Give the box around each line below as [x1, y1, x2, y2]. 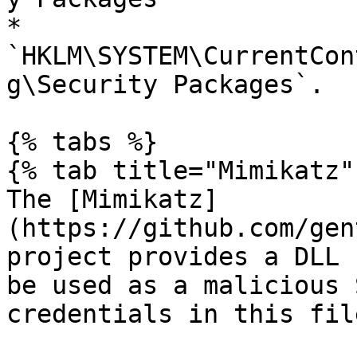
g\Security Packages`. [6, 70, 324, 99]
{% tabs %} [6, 127, 158, 156]
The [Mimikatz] [6, 185, 218, 214]
